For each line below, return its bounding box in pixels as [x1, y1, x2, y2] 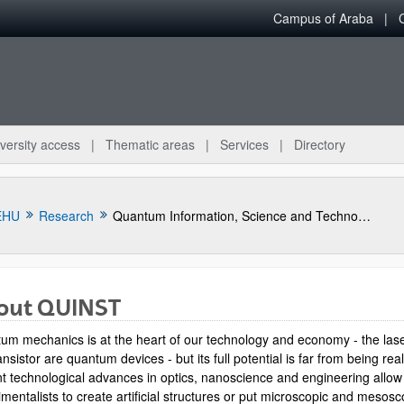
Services [220, 135, 269, 153]
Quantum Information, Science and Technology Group [357, 206, 371, 225]
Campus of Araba [273, 9, 373, 27]
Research [38, 206, 94, 225]
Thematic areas [106, 135, 195, 153]
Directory [294, 135, 345, 153]
